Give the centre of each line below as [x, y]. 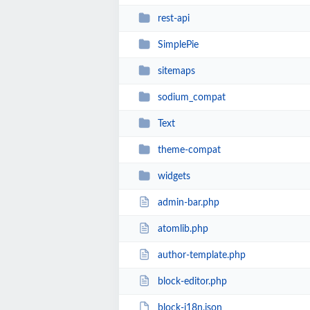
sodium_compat [191, 97]
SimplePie [178, 45]
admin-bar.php [188, 202]
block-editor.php [192, 281]
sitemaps [176, 71]
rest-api [173, 18]
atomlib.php [183, 229]
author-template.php [201, 255]
